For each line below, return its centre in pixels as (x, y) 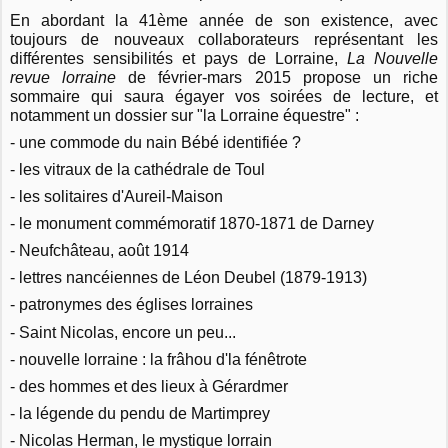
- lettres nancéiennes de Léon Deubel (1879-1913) (189, 278)
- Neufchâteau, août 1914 (100, 251)
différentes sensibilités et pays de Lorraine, (178, 58)
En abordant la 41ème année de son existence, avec (224, 20)
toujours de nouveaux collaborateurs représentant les (224, 39)
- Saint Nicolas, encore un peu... (123, 332)
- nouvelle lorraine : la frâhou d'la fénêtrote (159, 359)
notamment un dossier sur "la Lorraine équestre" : (185, 115)
